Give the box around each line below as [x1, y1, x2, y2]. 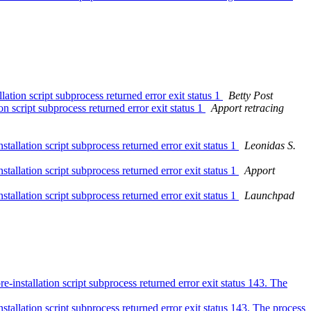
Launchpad [244, 190, 294, 202]
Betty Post [228, 90, 273, 102]
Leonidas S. [244, 140, 296, 152]
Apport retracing [211, 102, 284, 115]
